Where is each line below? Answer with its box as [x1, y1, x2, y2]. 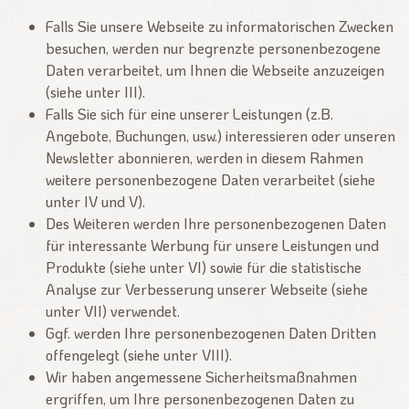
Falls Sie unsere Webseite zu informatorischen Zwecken [46, 16, 393, 37]
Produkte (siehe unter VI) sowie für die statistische [46, 257, 362, 278]
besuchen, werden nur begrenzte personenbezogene [46, 38, 381, 58]
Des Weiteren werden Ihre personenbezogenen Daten [46, 214, 386, 234]
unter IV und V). [46, 192, 145, 212]
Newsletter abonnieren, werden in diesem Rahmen [46, 148, 363, 168]
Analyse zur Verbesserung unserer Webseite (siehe [46, 279, 368, 299]
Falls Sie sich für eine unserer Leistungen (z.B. [46, 104, 333, 124]
